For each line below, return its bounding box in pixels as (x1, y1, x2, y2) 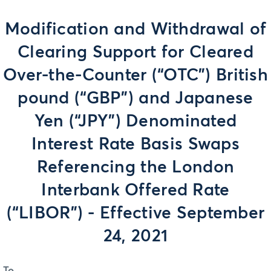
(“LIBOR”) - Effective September (6, 205, 265, 222)
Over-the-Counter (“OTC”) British (3, 67, 268, 84)
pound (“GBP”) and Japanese (18, 90, 253, 107)
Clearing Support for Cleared (18, 44, 253, 61)
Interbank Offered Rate (41, 182, 230, 199)
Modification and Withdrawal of (4, 21, 267, 38)
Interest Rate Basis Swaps (31, 136, 240, 153)
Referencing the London (36, 159, 235, 176)
